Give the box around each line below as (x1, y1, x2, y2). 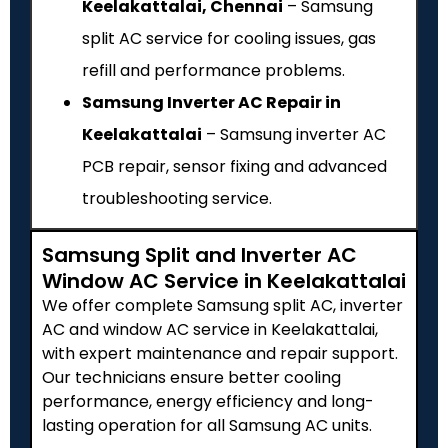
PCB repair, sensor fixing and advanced (82, 154, 387, 178)
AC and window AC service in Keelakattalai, (42, 317, 378, 341)
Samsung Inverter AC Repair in (82, 90, 341, 114)
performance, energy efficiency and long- (42, 389, 374, 413)
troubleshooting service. (82, 186, 272, 210)
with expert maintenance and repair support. (42, 341, 398, 365)
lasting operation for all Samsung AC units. (42, 413, 372, 437)
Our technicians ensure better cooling (42, 365, 341, 389)
